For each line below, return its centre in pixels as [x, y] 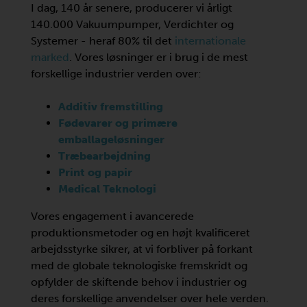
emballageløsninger [111, 139]
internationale [210, 41]
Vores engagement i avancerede [112, 216]
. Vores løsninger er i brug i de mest [159, 57]
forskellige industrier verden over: [116, 74]
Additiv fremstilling [111, 107]
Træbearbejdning [105, 156]
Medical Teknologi [107, 189]
